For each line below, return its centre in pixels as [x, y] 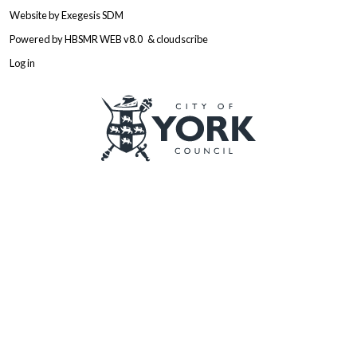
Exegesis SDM [92, 15]
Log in [22, 63]
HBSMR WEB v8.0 [104, 39]
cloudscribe [182, 39]
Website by [35, 15]
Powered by [37, 39]
